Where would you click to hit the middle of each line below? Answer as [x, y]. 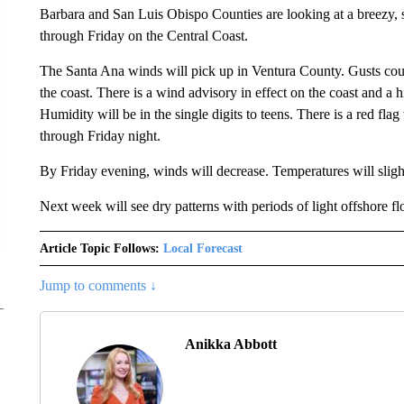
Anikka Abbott [230, 344]
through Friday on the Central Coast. [143, 35]
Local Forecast [202, 248]
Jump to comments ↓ [98, 285]
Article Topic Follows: [99, 248]
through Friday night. [100, 135]
